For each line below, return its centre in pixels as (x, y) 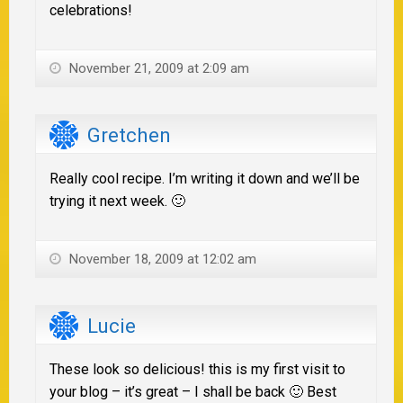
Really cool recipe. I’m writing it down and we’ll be (205, 178)
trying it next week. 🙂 (117, 201)
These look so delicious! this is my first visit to (197, 369)
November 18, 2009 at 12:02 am (161, 259)
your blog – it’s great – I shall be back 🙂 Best (193, 391)
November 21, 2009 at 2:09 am (157, 68)
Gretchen (129, 135)
